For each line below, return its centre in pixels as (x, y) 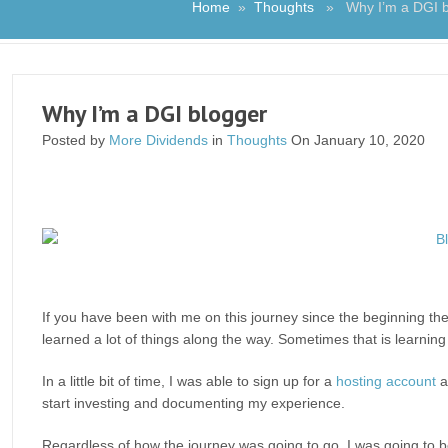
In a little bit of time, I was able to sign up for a (189, 381)
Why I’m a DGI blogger (154, 113)
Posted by (75, 140)
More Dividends (158, 140)
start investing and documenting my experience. (193, 403)
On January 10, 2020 (356, 140)
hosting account (386, 381)
